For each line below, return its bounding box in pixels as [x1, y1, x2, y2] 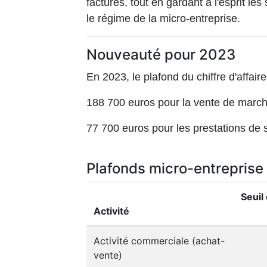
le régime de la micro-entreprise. [86, 13, 240, 25]
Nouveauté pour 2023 [86, 46, 235, 64]
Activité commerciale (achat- [94, 235, 225, 247]
